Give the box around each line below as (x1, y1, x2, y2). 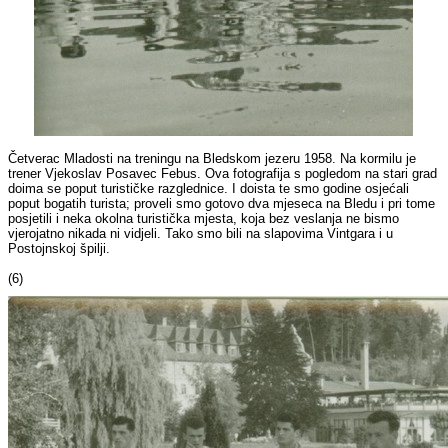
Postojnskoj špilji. (8, 241, 111, 257)
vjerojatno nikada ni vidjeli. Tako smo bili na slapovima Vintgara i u (8, 226, 394, 242)
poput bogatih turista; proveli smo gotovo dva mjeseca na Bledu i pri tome (8, 196, 436, 212)
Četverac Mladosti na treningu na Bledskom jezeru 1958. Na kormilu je (8, 151, 417, 167)
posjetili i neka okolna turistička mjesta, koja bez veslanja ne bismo (8, 211, 400, 227)
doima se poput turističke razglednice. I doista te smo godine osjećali (8, 181, 410, 197)
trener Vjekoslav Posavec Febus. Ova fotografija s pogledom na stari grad (8, 166, 438, 182)
